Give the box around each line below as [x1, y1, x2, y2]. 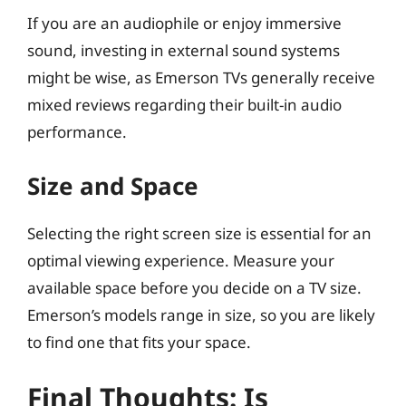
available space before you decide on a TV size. [27, 276, 362, 298]
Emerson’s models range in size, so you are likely [27, 304, 375, 325]
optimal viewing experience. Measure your [27, 249, 334, 271]
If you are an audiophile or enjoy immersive [27, 13, 342, 34]
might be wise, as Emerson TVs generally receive [27, 67, 375, 88]
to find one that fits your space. [27, 331, 251, 353]
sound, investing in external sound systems [27, 40, 340, 61]
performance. [27, 121, 127, 142]
